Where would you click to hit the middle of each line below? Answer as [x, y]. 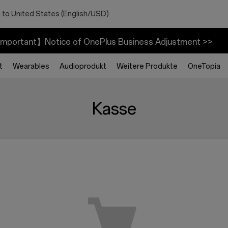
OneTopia [204, 66]
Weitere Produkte [147, 66]
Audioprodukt [83, 66]
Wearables [31, 66]
